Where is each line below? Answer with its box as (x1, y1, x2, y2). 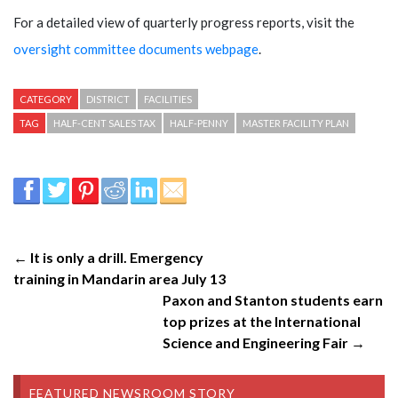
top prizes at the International (163, 312, 361, 330)
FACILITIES (144, 92, 192, 105)
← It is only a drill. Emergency (13, 248, 203, 266)
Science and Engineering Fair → (163, 333, 365, 351)
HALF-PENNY (170, 116, 228, 129)
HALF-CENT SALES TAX (53, 116, 155, 129)
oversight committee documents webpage (13, 40, 259, 57)
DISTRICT (86, 92, 130, 105)
